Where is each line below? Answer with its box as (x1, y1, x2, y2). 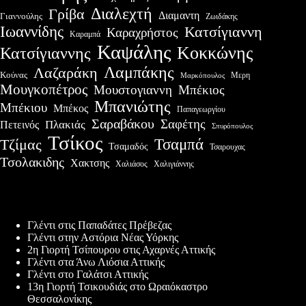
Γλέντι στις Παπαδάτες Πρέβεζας (27, 219, 171, 232)
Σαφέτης (161, 116, 206, 131)
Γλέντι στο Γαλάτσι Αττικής (27, 268, 148, 281)
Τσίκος (48, 131, 102, 154)
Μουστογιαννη (94, 82, 172, 97)
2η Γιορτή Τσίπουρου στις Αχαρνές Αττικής (27, 244, 215, 256)
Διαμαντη (158, 8, 199, 22)
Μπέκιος (178, 82, 225, 97)
